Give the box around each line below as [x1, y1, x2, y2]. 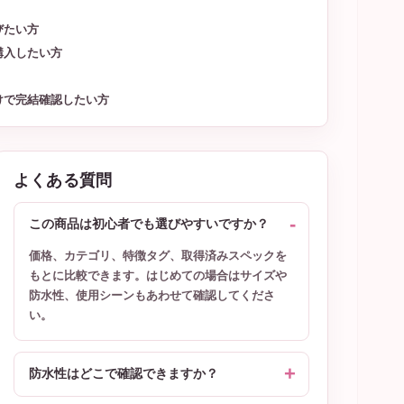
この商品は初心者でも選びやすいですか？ [29, 216, 269, 231]
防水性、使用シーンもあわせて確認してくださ [29, 289, 275, 302]
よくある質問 [14, 171, 113, 189]
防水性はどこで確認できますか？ [29, 366, 218, 381]
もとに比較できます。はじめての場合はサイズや [29, 269, 287, 282]
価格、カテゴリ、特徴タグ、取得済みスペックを [29, 249, 287, 262]
